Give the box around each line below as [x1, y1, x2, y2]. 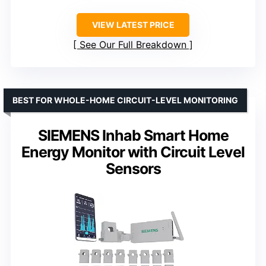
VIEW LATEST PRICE [91, 20, 175, 30]
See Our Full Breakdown [80, 39, 186, 51]
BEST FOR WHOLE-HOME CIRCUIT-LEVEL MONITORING [12, 95, 238, 106]
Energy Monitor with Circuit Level [21, 143, 245, 161]
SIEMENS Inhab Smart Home [37, 126, 229, 145]
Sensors [105, 160, 161, 178]
